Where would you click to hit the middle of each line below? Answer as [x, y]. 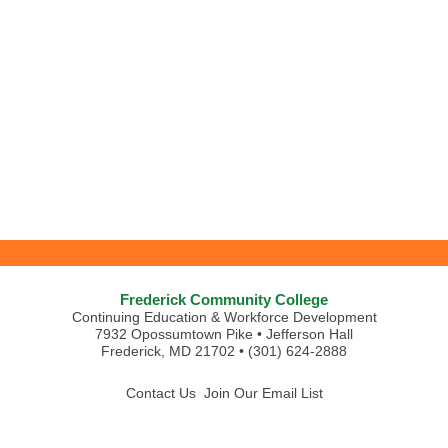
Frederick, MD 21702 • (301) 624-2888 [224, 350]
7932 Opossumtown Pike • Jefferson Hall [224, 333]
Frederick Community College [224, 299]
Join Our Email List [263, 392]
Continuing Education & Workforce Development [224, 316]
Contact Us [160, 392]
